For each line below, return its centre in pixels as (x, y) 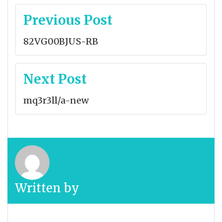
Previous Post (68, 20)
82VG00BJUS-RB (61, 41)
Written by (47, 188)
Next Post (55, 79)
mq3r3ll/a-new (56, 100)
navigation (53, 32)
